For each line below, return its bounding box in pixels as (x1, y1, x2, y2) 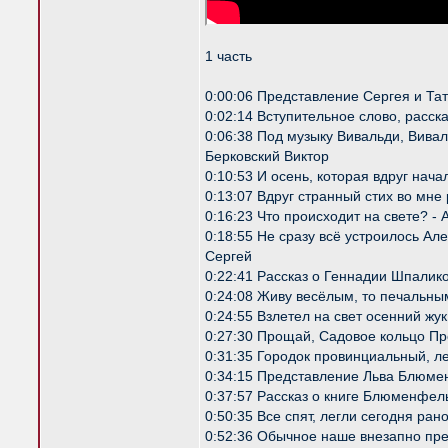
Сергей (205, 248, 252, 264)
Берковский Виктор (205, 148, 329, 164)
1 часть (205, 48, 252, 64)
